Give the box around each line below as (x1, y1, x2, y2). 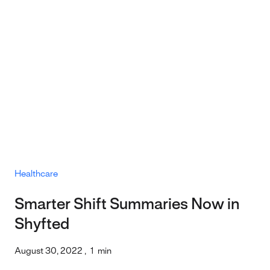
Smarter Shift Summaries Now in (14, 198, 239, 213)
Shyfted (14, 218, 69, 233)
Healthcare (14, 170, 58, 179)
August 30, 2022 (14, 247, 83, 256)
